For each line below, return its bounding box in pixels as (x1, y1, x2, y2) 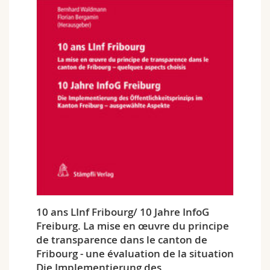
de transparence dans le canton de (36, 233, 207, 247)
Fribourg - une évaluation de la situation (36, 246, 234, 261)
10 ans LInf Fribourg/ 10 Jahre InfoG (36, 205, 209, 219)
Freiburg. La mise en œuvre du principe (36, 219, 229, 233)
